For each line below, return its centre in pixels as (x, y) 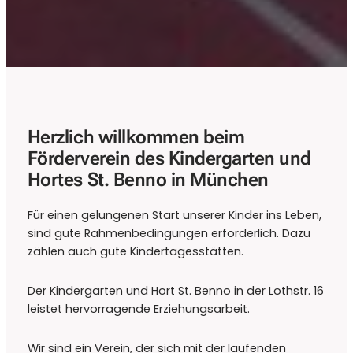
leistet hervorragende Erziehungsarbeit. (138, 309)
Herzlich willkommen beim (136, 137)
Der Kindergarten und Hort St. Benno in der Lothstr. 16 (175, 291)
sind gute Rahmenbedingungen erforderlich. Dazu (169, 234)
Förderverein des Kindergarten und (169, 159)
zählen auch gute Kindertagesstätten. (135, 252)
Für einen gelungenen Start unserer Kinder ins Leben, (174, 216)
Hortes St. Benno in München (148, 180)
